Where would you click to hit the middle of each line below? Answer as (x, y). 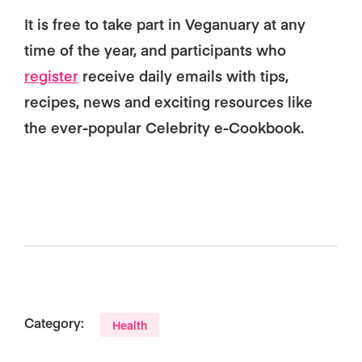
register (51, 76)
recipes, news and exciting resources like (168, 101)
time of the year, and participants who (155, 50)
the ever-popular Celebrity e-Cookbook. (164, 127)
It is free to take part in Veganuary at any (165, 24)
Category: (54, 322)
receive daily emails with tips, (183, 76)
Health (130, 325)
